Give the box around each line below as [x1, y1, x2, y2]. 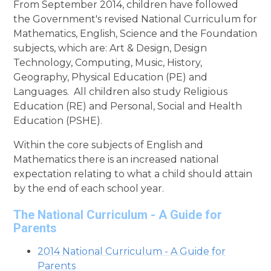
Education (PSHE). [13, 114, 105, 126]
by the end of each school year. [13, 182, 165, 194]
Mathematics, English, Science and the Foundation [13, 27, 258, 39]
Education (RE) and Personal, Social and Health [13, 100, 243, 112]
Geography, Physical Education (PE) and [13, 71, 208, 83]
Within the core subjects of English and [13, 139, 204, 151]
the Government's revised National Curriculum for [13, 13, 258, 25]
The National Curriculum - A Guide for [13, 207, 223, 222]
